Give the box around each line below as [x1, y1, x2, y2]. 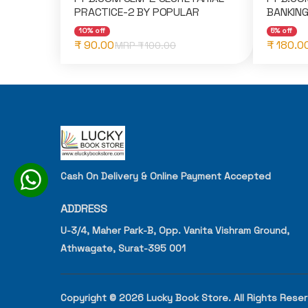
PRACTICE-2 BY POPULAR [74, 5, 199, 20]
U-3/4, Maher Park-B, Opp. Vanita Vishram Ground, [60, 224, 289, 237]
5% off [271, 26, 293, 36]
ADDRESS [60, 201, 107, 217]
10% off [78, 26, 106, 36]
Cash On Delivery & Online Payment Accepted [60, 170, 271, 183]
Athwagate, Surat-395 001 [60, 242, 186, 255]
